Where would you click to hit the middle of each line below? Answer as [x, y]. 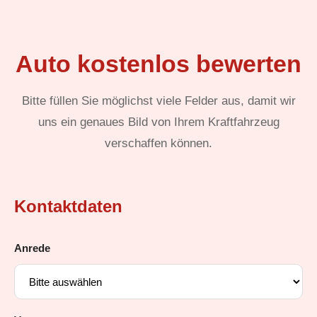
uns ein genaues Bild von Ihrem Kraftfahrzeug [158, 122]
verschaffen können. [158, 143]
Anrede [32, 248]
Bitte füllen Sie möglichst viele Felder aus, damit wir [158, 101]
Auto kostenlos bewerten [158, 64]
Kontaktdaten [68, 206]
